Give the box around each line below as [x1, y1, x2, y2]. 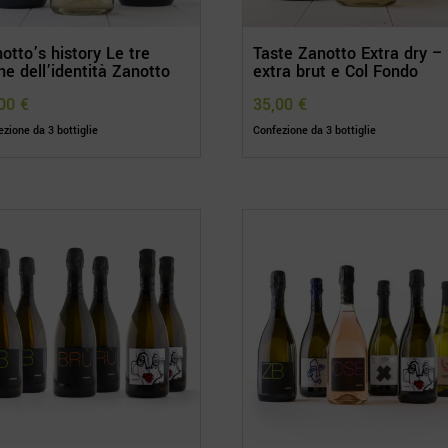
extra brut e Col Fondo [253, 60, 419, 84]
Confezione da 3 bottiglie [253, 123, 377, 139]
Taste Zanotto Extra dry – [253, 42, 444, 66]
